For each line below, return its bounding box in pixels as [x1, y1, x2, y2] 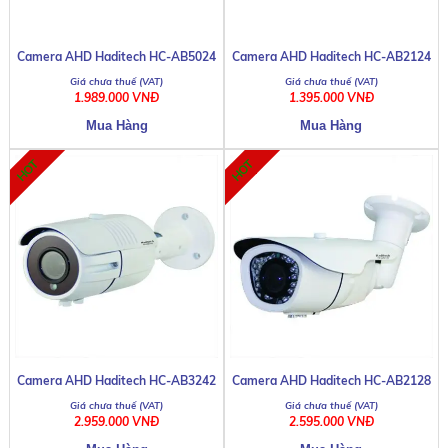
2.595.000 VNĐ [288, 413, 374, 429]
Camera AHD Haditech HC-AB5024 [17, 48, 217, 64]
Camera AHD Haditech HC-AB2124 [231, 49, 431, 64]
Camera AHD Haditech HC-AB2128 [231, 372, 431, 388]
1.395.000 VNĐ [288, 90, 374, 105]
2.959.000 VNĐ [74, 413, 160, 429]
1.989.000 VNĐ [74, 89, 160, 105]
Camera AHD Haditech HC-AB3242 [17, 372, 217, 388]
